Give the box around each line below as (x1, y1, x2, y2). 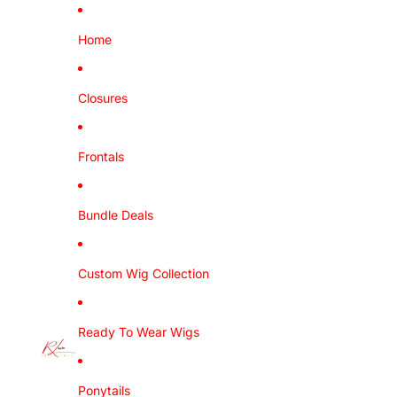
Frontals (78, 148, 124, 164)
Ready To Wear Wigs (78, 323, 199, 339)
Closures (78, 90, 128, 105)
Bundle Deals (78, 206, 153, 222)
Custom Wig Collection (78, 265, 209, 281)
